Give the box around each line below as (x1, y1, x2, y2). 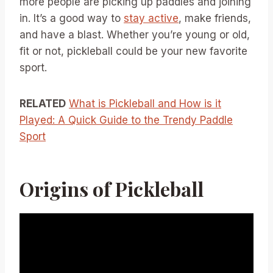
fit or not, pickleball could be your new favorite (19, 45, 247, 58)
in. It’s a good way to (19, 12, 124, 25)
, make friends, (179, 12, 251, 25)
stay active (124, 12, 179, 25)
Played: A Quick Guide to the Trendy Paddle (19, 114, 233, 127)
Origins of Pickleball (19, 175, 204, 202)
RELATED (19, 97, 66, 110)
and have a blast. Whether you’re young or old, (19, 29, 250, 41)
